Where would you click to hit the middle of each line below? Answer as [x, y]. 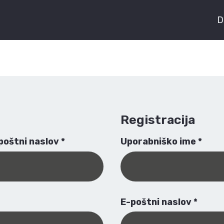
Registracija [158, 119]
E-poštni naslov [157, 202]
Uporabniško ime [159, 142]
